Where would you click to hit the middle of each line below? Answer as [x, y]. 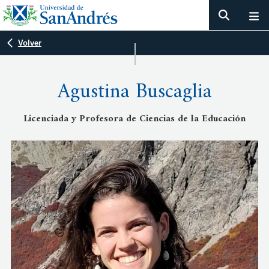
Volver [30, 43]
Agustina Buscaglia [134, 92]
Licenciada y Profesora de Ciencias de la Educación [134, 119]
